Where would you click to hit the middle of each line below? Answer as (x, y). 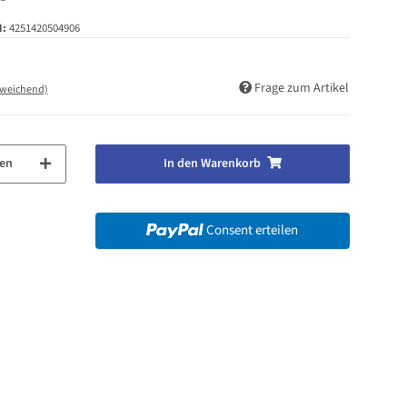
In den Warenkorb (212, 163)
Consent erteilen (253, 230)
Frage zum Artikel (302, 88)
